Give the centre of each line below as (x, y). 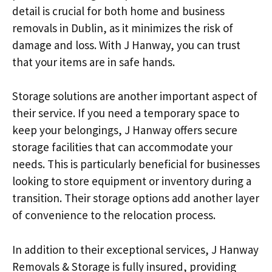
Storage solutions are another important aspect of (135, 96)
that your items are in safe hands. (93, 62)
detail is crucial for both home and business (118, 11)
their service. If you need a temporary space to (126, 113)
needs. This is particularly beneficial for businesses (136, 164)
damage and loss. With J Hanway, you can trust (126, 45)
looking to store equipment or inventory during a (132, 181)
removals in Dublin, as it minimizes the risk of (123, 28)
